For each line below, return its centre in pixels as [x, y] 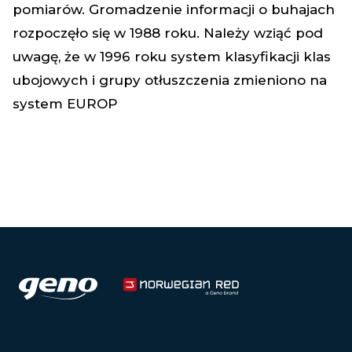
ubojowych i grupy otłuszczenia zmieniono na [170, 80]
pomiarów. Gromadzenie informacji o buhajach [174, 9]
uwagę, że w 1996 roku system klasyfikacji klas [172, 57]
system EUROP [65, 104]
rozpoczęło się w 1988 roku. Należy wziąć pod [168, 33]
